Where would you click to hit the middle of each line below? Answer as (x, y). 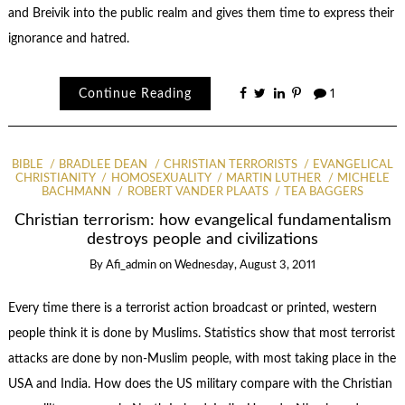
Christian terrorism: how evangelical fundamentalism (202, 221)
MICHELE (363, 178)
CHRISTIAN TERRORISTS (230, 165)
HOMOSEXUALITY (160, 178)
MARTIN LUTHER (274, 178)
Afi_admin (131, 265)
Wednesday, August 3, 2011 (245, 265)
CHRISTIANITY (56, 178)
